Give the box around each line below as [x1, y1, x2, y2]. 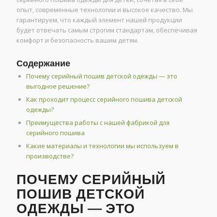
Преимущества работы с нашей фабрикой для [26, 118, 170, 127]
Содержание [16, 58, 70, 69]
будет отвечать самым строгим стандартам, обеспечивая [16, 26, 197, 35]
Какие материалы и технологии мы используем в [26, 141, 179, 151]
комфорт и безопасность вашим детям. [16, 36, 139, 45]
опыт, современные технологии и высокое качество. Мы [16, 5, 193, 15]
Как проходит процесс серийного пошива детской [26, 95, 182, 104]
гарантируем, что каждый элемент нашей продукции [16, 15, 182, 25]
